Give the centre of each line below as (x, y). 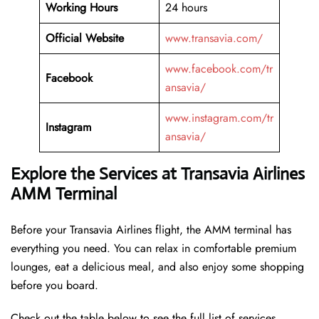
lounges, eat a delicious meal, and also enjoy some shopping (157, 267)
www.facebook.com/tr (219, 69)
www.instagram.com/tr (219, 118)
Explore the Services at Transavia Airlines (158, 174)
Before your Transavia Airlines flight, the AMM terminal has (151, 230)
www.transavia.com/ (214, 38)
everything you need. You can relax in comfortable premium (153, 249)
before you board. (56, 286)
